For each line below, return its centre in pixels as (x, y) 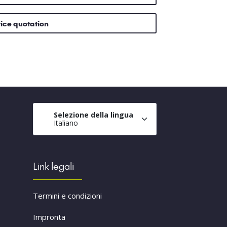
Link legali (53, 166)
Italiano (66, 123)
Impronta (49, 217)
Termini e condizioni (67, 196)
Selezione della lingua (93, 115)
